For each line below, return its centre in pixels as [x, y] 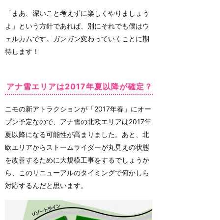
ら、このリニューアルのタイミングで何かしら [77, 173]
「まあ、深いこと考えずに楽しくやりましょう [77, 13]
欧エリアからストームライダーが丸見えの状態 [77, 147]
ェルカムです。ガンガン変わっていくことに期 [77, 39]
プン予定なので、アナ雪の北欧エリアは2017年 [78, 122]
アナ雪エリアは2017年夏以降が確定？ [80, 87]
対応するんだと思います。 [46, 186]
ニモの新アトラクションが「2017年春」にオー [78, 109]
